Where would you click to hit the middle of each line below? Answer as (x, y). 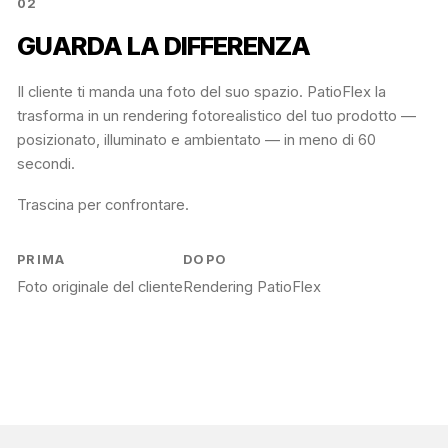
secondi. (46, 164)
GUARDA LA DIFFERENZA (163, 46)
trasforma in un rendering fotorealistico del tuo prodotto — (216, 116)
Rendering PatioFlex (252, 286)
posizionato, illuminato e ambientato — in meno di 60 (196, 140)
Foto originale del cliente (100, 286)
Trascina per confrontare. (103, 205)
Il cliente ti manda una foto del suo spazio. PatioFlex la (201, 92)
